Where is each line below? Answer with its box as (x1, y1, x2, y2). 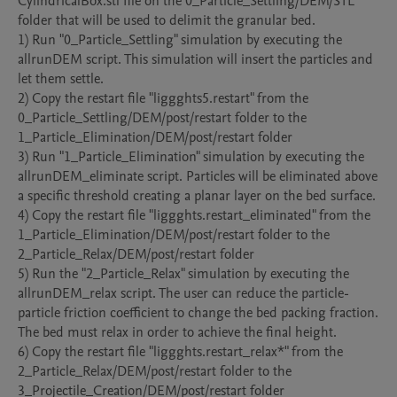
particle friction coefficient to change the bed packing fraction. (18, 303, 378, 323)
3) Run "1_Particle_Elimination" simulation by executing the (18, 147, 364, 167)
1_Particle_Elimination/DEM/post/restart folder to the (18, 225, 330, 245)
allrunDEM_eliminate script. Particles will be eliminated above (18, 167, 378, 186)
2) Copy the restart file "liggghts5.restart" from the (18, 89, 308, 108)
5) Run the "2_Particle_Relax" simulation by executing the (18, 264, 349, 284)
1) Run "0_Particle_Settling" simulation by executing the (18, 30, 342, 50)
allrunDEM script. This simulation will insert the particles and (18, 50, 373, 69)
